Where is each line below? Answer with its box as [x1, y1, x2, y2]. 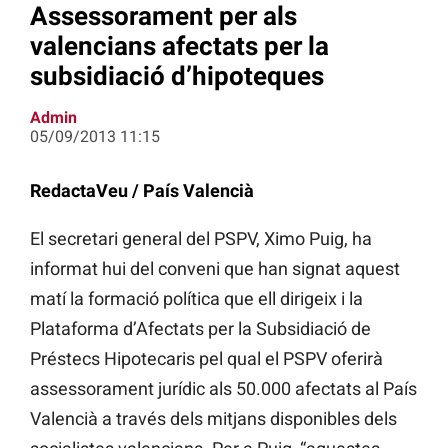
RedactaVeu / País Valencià [30, 180, 254, 202]
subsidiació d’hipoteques [30, 60, 324, 91]
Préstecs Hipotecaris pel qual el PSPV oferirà [30, 348, 383, 370]
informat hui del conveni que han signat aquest [30, 258, 400, 280]
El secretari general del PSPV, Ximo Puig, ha [30, 228, 372, 250]
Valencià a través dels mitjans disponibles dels [30, 408, 397, 430]
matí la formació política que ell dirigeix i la [30, 288, 363, 310]
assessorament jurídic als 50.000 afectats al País [30, 378, 417, 400]
